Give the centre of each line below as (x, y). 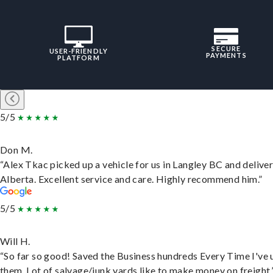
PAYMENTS (226, 55)
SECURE (226, 48)
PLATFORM (78, 57)
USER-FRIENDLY (78, 51)
